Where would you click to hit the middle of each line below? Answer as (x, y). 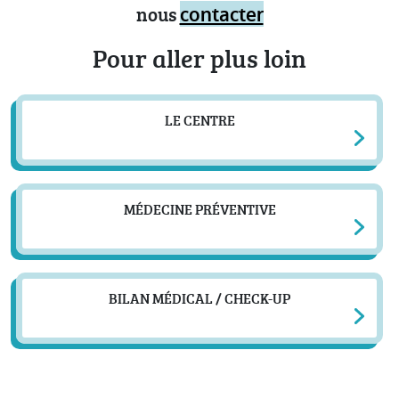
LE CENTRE (199, 121)
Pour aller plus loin (199, 58)
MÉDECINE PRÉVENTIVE (199, 210)
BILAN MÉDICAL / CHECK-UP (199, 299)
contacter (221, 16)
